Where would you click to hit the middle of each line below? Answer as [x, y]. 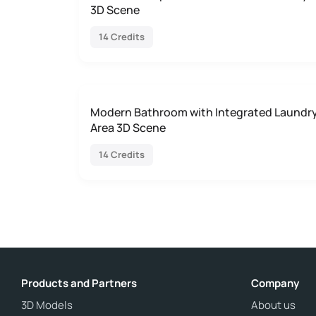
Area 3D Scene [128, 128]
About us [273, 305]
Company [275, 283]
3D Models [47, 305]
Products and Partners [79, 283]
